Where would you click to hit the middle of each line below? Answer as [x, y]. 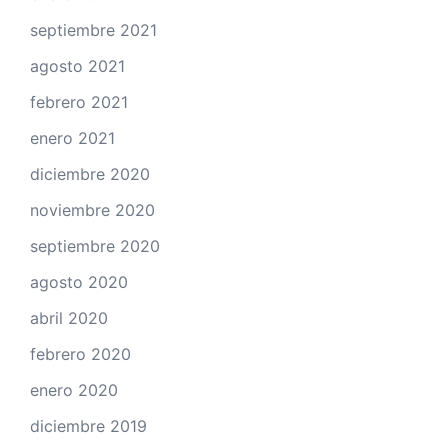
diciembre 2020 [90, 174]
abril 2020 [69, 318]
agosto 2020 [79, 282]
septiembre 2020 [95, 246]
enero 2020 [74, 390]
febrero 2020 [80, 354]
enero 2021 [72, 138]
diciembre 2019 [88, 426]
